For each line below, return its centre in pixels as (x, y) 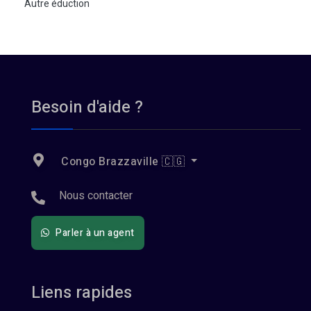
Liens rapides (82, 293)
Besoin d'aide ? (87, 107)
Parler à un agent (94, 233)
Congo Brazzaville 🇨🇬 (123, 162)
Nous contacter (96, 196)
